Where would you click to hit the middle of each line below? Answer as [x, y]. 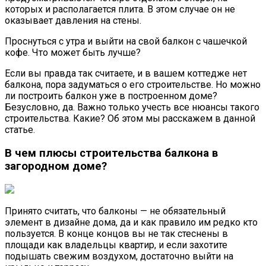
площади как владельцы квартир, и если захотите [116, 245]
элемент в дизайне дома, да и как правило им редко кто [131, 222]
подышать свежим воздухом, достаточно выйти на [119, 256]
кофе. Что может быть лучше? [73, 53]
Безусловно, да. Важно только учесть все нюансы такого [132, 107]
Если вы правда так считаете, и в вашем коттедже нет [126, 74]
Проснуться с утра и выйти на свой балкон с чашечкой [126, 42]
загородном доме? [56, 166]
